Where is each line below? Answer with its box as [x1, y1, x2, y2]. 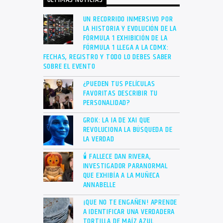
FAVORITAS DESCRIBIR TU [83, 87, 158, 100]
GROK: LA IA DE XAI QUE [83, 114, 151, 127]
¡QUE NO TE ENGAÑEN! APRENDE [83, 196, 178, 209]
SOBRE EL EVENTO [43, 60, 96, 73]
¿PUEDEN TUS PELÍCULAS [83, 78, 155, 91]
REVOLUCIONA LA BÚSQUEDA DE [83, 123, 173, 136]
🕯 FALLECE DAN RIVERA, [83, 150, 151, 163]
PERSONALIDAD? [83, 97, 130, 110]
